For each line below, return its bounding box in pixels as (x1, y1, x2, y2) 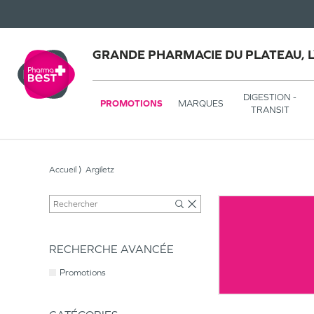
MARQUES (178, 97, 224, 109)
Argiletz (86, 165, 114, 175)
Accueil (49, 165, 76, 175)
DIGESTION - (243, 91, 297, 102)
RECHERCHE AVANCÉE (49, 243, 174, 255)
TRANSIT (250, 104, 289, 115)
